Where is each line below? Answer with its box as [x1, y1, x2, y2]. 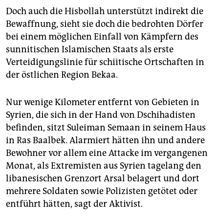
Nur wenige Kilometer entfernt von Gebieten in [6, 97, 199, 108]
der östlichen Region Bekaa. [6, 69, 118, 81]
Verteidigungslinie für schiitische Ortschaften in [6, 57, 204, 68]
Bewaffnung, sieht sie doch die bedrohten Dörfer [6, 19, 203, 30]
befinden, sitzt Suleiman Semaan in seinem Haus [6, 122, 206, 133]
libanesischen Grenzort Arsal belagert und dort [6, 173, 199, 184]
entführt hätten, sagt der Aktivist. [6, 198, 143, 210]
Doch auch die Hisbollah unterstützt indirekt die [6, 6, 203, 17]
